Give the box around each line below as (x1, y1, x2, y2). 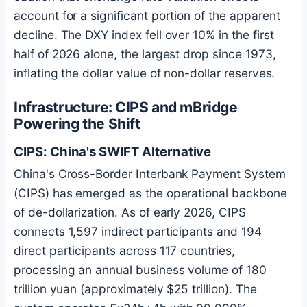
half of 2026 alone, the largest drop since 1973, (14, 46, 276, 61)
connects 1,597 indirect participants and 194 (14, 224, 262, 239)
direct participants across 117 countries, (14, 243, 235, 258)
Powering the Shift (14, 115, 140, 133)
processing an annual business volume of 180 (14, 262, 267, 278)
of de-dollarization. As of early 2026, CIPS (14, 205, 246, 220)
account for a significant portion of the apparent (14, 8, 280, 23)
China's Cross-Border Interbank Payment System (14, 167, 286, 182)
